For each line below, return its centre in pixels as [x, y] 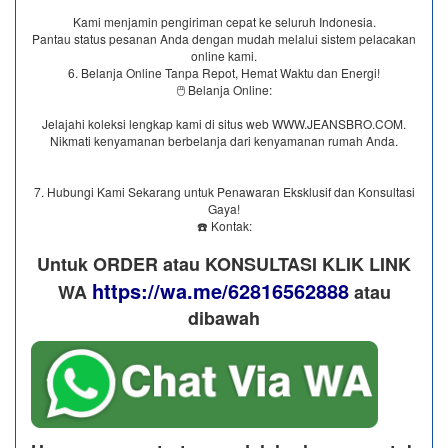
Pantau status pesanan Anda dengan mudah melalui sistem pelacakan [224, 38]
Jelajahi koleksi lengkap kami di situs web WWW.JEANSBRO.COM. [224, 123]
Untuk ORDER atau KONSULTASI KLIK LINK [224, 263]
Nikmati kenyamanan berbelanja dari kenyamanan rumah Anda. [224, 140]
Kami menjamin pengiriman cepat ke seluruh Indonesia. [224, 21]
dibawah [224, 317]
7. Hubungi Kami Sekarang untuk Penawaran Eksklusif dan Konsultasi [224, 191]
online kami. [224, 55]
